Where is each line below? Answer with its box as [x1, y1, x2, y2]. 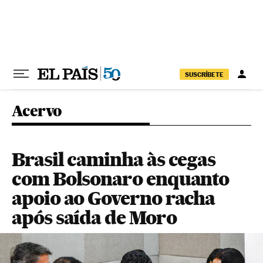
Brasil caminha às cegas [12, 148, 216, 171]
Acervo [12, 102, 62, 120]
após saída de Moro [12, 206, 177, 229]
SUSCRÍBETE [185, 70, 224, 79]
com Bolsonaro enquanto [12, 167, 230, 190]
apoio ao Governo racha [12, 187, 215, 210]
